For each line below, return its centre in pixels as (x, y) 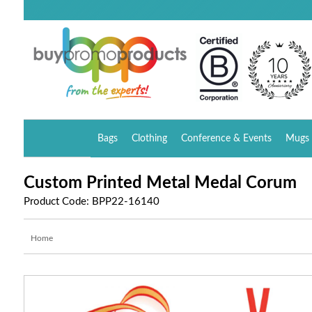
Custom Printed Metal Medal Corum (160, 183)
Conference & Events (227, 139)
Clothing (150, 139)
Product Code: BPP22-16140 (91, 202)
